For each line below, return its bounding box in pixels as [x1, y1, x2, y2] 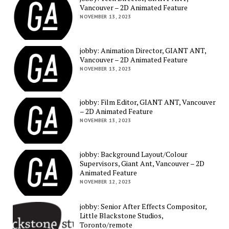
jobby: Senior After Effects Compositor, [80, 201, 207, 211]
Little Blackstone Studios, [80, 210, 164, 220]
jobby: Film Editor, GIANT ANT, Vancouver [80, 97, 216, 107]
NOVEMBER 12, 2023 [80, 178, 131, 186]
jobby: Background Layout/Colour [80, 149, 188, 159]
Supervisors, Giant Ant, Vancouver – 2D [80, 158, 205, 169]
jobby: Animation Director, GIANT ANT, [80, 45, 207, 55]
